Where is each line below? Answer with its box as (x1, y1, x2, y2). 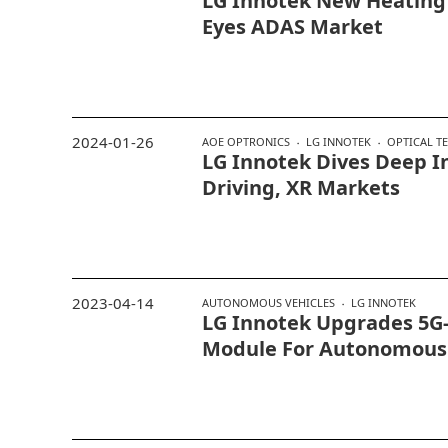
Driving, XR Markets (202, 174, 400, 202)
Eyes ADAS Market (202, 13, 383, 41)
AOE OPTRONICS (202, 134, 290, 150)
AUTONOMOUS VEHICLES (202, 295, 335, 311)
